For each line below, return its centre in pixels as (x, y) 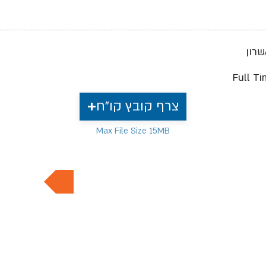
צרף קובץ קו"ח (137, 106)
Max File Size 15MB (133, 131)
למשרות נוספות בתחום (132, 178)
